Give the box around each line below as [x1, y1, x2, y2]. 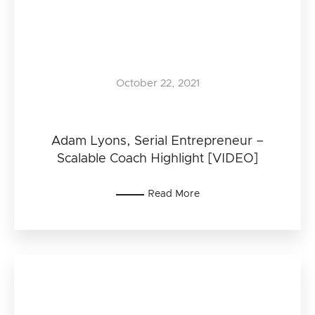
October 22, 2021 [115, 78, 200, 89]
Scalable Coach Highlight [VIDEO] [56, 153, 259, 165]
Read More [147, 189, 200, 199]
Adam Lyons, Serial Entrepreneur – [51, 135, 264, 148]
